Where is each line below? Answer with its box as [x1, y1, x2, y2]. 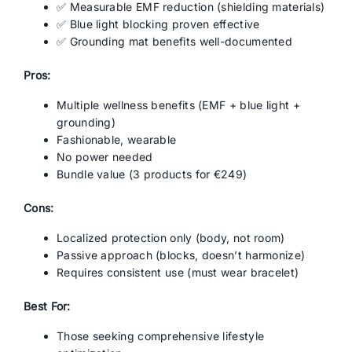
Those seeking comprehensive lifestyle [57, 329, 265, 343]
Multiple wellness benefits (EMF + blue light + [57, 98, 300, 112]
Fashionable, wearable [57, 133, 177, 146]
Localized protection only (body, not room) [57, 231, 285, 244]
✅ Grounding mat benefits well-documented [57, 35, 292, 48]
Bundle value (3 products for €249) [57, 167, 247, 181]
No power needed [57, 150, 153, 163]
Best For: [24, 299, 71, 313]
